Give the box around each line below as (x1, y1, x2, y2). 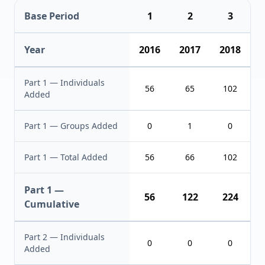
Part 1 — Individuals (24, 77, 105, 88)
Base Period (24, 9, 79, 22)
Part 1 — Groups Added (24, 120, 118, 131)
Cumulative (24, 198, 79, 211)
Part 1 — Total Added (24, 151, 108, 163)
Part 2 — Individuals (24, 231, 105, 243)
